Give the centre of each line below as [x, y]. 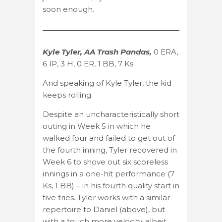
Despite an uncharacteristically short [111, 114]
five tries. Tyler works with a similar [106, 197]
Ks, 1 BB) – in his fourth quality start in [111, 185]
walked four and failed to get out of [109, 138]
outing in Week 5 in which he [97, 126]
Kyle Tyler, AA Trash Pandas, [98, 52]
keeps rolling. [68, 95]
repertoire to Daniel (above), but [104, 209]
